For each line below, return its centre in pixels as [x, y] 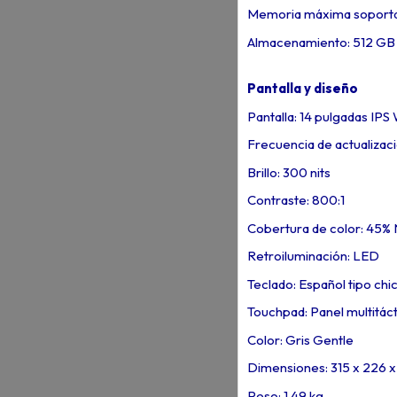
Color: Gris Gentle [300, 339]
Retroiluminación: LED [313, 256]
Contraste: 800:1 [296, 200]
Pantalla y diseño [302, 89]
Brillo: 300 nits [288, 172]
